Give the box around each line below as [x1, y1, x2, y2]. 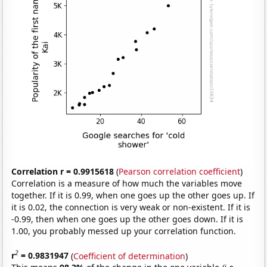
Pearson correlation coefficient [119, 165, 241, 177]
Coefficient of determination [73, 250, 186, 262]
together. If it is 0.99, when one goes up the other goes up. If [11, 189, 255, 201]
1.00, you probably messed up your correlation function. [11, 225, 237, 237]
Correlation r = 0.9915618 [11, 165, 114, 177]
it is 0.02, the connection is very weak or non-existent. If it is [11, 201, 251, 213]
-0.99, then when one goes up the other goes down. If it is [11, 213, 244, 225]
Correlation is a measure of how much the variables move [11, 177, 243, 189]
